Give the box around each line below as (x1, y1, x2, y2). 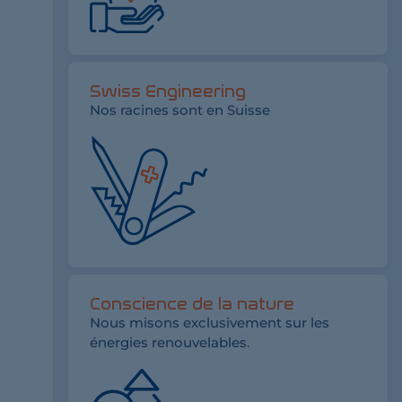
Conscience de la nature (90, 294, 294, 315)
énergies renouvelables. (90, 334, 249, 352)
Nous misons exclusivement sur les (90, 314, 329, 332)
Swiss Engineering (90, 82, 246, 102)
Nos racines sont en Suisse (90, 101, 270, 119)
